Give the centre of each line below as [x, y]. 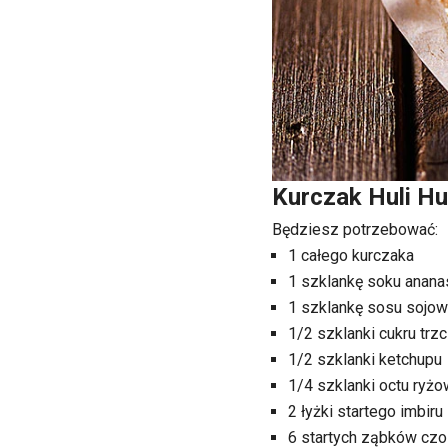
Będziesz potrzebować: [355, 229]
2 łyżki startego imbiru [365, 411]
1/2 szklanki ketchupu [365, 359]
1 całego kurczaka [351, 255]
